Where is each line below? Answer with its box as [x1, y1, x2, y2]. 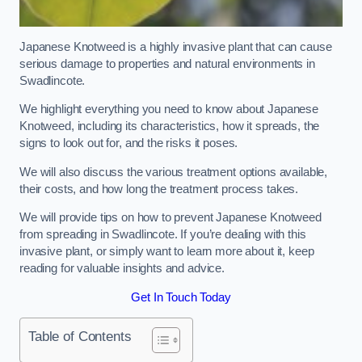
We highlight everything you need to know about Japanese [19, 103, 319, 116]
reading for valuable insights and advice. [19, 262, 225, 276]
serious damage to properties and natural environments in [19, 57, 315, 70]
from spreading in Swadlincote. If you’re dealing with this [19, 228, 306, 242]
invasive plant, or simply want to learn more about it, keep [19, 245, 314, 259]
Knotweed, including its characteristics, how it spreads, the [19, 120, 320, 133]
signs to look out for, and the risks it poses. [19, 137, 242, 150]
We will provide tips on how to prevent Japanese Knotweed [19, 211, 322, 225]
